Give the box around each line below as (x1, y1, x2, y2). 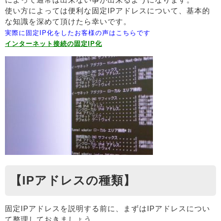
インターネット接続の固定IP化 (5, 40, 102, 47)
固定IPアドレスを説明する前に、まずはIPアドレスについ (5, 204, 210, 213)
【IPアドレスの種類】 (10, 174, 136, 187)
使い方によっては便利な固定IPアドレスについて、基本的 (5, 6, 210, 15)
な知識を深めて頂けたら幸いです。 (5, 17, 131, 26)
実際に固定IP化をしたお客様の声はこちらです (5, 29, 150, 37)
